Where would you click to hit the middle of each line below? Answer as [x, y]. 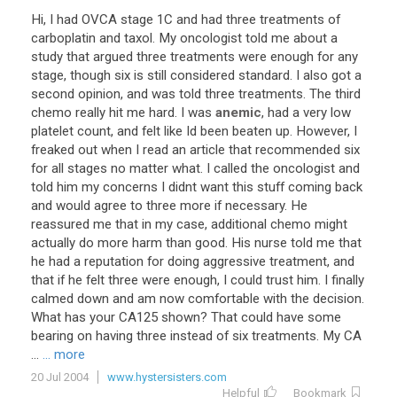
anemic [238, 113]
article [207, 150]
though [90, 75]
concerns [130, 187]
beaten [252, 131]
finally [348, 280]
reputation [114, 261]
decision [337, 299]
